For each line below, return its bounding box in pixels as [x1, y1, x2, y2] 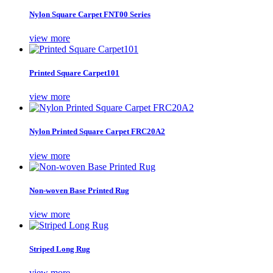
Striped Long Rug [29, 244, 90, 254]
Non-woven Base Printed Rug [29, 185, 129, 195]
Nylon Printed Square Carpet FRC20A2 [29, 127, 165, 136]
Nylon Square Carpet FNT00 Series [29, 9, 151, 19]
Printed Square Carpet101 [29, 68, 119, 78]
